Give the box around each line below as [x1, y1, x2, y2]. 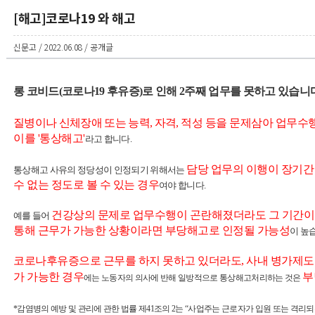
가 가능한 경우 [13, 271, 84, 283]
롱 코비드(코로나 [13, 85, 94, 97]
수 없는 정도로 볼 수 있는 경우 [13, 179, 159, 191]
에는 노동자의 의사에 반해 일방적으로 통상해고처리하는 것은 [84, 273, 302, 283]
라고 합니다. [84, 134, 131, 144]
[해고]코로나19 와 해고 [13, 8, 135, 27]
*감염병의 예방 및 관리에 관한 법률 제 [13, 304, 147, 314]
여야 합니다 [159, 180, 204, 191]
